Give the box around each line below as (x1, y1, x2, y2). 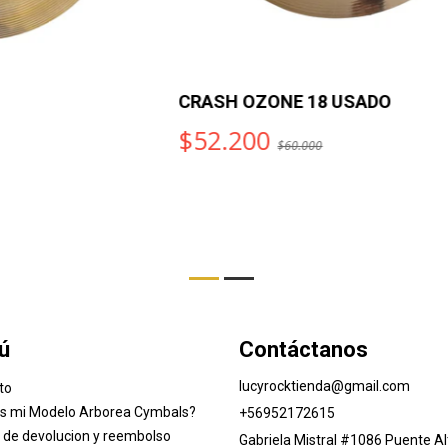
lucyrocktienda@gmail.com (239, 377, 410, 394)
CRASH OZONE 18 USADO (59, 90, 273, 112)
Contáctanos (239, 336, 368, 362)
